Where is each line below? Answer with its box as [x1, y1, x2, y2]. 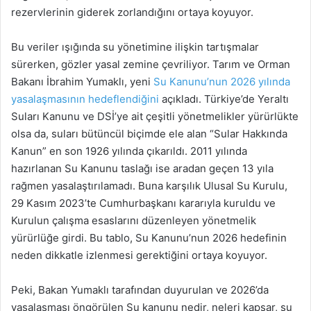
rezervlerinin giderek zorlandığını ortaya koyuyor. [11, 5, 253, 19]
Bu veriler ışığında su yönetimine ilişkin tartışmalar [11, 40, 259, 53]
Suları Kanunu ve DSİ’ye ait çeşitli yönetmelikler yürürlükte [11, 109, 299, 123]
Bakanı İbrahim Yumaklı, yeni [11, 74, 153, 88]
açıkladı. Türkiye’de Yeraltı [159, 92, 289, 106]
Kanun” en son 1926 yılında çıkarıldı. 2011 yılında [11, 144, 247, 158]
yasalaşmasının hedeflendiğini [11, 92, 159, 106]
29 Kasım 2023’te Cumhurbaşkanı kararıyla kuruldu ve [11, 196, 276, 210]
